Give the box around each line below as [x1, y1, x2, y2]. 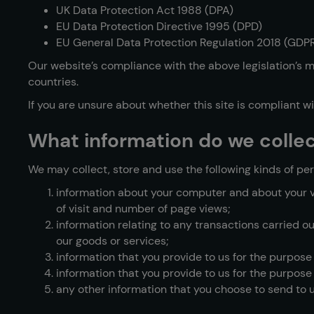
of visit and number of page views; [56, 201, 231, 216]
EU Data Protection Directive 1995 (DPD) [56, 19, 262, 34]
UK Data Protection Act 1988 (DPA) [56, 3, 233, 18]
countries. [28, 74, 78, 89]
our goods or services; [56, 233, 169, 248]
